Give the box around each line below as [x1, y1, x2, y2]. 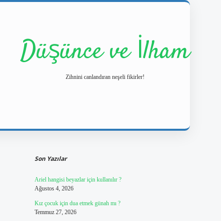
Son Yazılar [34, 154, 67, 163]
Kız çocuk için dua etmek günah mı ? [34, 200, 120, 207]
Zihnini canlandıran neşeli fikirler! [66, 74, 145, 80]
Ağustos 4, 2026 [34, 185, 74, 192]
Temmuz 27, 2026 [34, 209, 76, 216]
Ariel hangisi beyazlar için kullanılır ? [34, 176, 121, 183]
